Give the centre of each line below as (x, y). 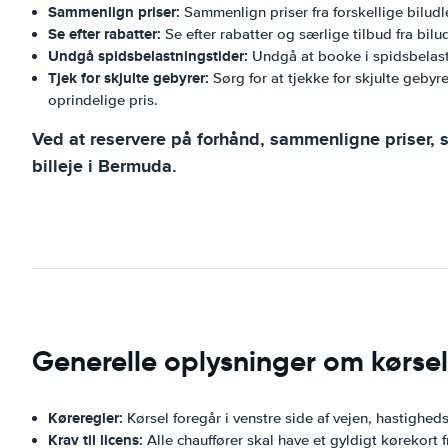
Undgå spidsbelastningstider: (148, 56)
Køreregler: (85, 418)
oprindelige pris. (103, 100)
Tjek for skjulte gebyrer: (128, 78)
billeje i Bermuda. (104, 166)
